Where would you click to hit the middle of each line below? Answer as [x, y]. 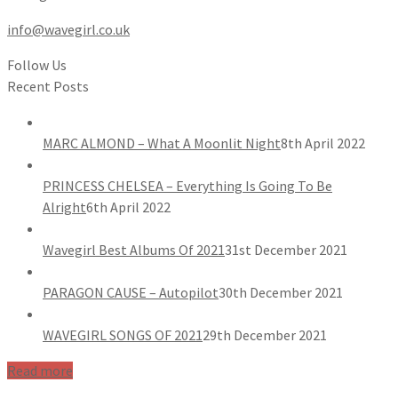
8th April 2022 [323, 143]
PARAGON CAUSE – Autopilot [131, 293]
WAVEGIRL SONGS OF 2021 [123, 335]
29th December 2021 [265, 335]
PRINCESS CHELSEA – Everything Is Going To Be [187, 186]
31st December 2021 [286, 250]
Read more [40, 371]
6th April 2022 [128, 207]
